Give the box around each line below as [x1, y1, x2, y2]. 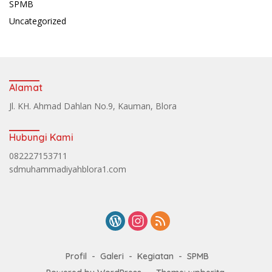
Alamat [9, 81, 42, 93]
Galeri [100, 251, 124, 262]
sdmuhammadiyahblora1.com [9, 163, 126, 175]
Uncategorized [9, 15, 66, 27]
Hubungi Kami [9, 131, 73, 143]
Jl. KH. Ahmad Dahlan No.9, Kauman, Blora [9, 100, 177, 112]
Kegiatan [137, 251, 174, 262]
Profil [66, 251, 87, 262]
